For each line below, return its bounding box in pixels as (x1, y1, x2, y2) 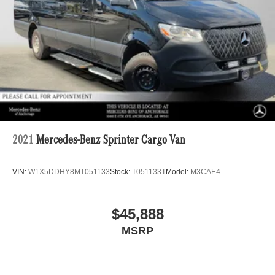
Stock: (110, 167, 132, 176)
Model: (166, 167, 190, 176)
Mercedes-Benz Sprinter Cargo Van (36, 135, 185, 148)
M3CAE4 (190, 167, 220, 176)
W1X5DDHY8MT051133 (28, 167, 110, 176)
